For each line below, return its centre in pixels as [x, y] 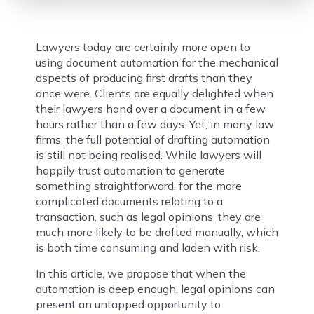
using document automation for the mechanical [157, 63]
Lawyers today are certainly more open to [143, 47]
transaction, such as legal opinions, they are [148, 217]
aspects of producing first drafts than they [144, 78]
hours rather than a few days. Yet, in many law [155, 124]
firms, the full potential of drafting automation [152, 140]
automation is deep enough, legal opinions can [155, 289]
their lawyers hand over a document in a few [150, 109]
